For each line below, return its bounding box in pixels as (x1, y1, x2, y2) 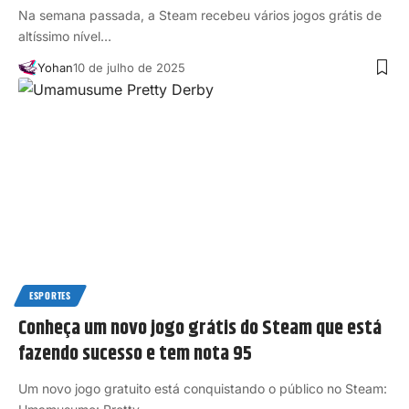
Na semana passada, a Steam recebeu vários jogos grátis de (18, 7, 382, 24)
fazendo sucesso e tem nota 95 (18, 339, 252, 371)
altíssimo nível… (18, 28, 111, 45)
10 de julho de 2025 (72, 60, 185, 76)
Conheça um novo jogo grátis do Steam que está (18, 313, 382, 345)
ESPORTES (29, 288, 71, 303)
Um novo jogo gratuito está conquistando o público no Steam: (18, 381, 387, 397)
